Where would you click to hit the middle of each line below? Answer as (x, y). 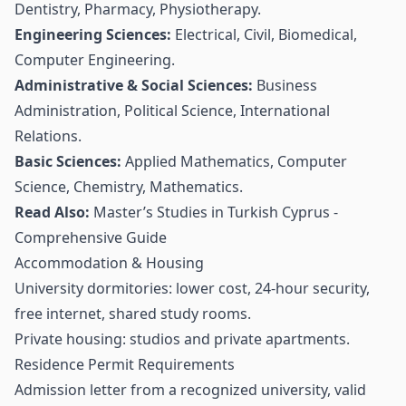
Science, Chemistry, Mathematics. (129, 187)
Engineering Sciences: (93, 34)
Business (285, 85)
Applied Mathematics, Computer (234, 161)
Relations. (48, 136)
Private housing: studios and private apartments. (182, 339)
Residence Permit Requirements (125, 364)
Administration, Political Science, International (172, 111)
